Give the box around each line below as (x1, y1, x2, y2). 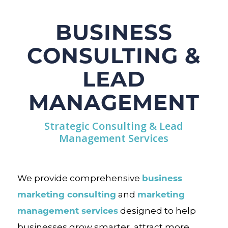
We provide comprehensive (17, 173, 142, 183)
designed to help (118, 206, 196, 216)
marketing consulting (17, 188, 116, 200)
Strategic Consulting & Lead (44, 119, 184, 133)
